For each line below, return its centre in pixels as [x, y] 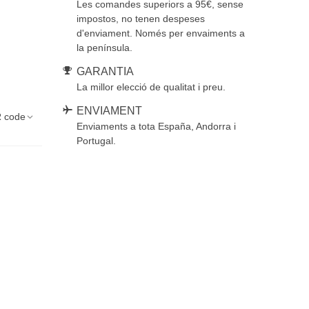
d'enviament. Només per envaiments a [160, 33]
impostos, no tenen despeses [140, 19]
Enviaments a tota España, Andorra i [156, 126]
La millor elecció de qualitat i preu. [151, 87]
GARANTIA [105, 71]
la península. [104, 48]
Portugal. [96, 141]
